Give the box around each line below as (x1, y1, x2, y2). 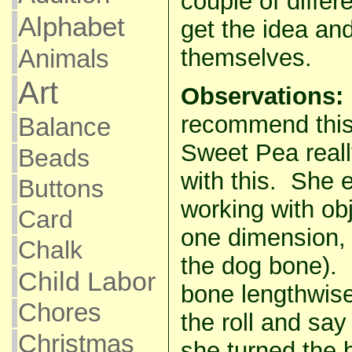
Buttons (17, 174, 104, 203)
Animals (17, 44, 109, 73)
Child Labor (17, 266, 156, 296)
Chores (17, 299, 101, 327)
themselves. (180, 44, 312, 72)
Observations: (180, 82, 343, 110)
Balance (17, 113, 111, 141)
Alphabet (17, 11, 125, 42)
